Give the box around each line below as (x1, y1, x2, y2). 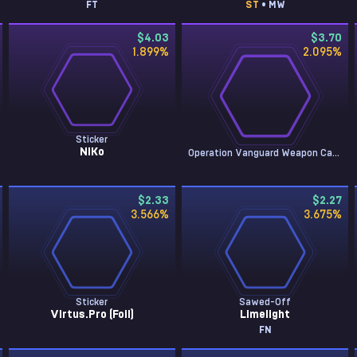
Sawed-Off (239, 297, 292, 307)
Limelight (240, 309, 291, 320)
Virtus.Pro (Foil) (49, 309, 134, 320)
